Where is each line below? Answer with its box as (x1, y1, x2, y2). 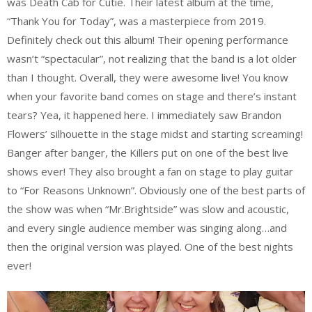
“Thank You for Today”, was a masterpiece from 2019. (7, 14, 266, 29)
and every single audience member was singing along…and (7, 221, 287, 235)
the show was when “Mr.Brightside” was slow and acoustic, (7, 202, 289, 217)
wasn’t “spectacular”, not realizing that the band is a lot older (7, 52, 297, 66)
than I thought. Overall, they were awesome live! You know (7, 70, 288, 85)
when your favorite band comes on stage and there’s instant (7, 89, 297, 104)
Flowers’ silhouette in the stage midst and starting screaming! (7, 127, 303, 141)
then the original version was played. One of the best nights (7, 240, 293, 254)
